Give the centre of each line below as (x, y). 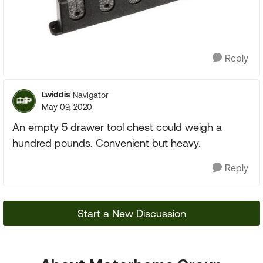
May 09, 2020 (67, 107)
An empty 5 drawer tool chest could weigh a (117, 127)
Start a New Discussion (131, 214)
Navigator (91, 95)
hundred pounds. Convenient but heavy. (107, 143)
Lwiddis (56, 95)
